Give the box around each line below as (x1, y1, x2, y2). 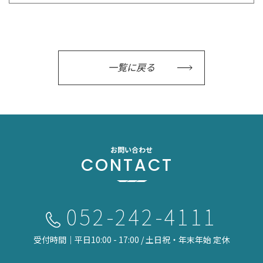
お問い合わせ (110, 144, 153, 155)
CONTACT (80, 154, 174, 177)
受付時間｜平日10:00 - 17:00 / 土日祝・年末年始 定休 (33, 234, 230, 246)
